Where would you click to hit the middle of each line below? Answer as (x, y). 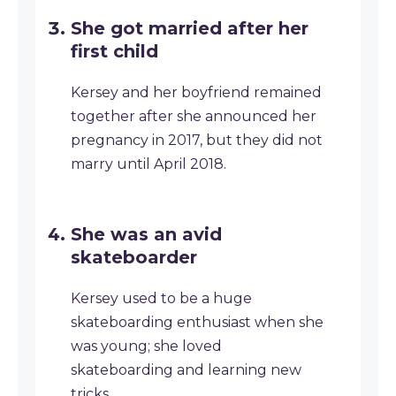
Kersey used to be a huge (161, 298)
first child (114, 51)
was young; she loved (146, 346)
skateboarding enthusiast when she (197, 322)
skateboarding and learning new (186, 370)
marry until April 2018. (148, 164)
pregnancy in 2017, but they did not (197, 140)
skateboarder (134, 257)
